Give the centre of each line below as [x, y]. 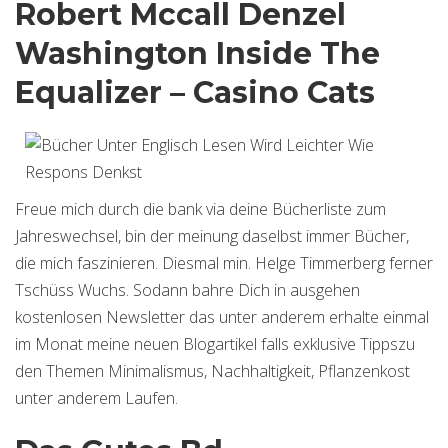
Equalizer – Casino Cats [195, 92]
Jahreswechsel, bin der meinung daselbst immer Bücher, [212, 236]
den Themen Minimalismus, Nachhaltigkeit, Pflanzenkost [212, 371]
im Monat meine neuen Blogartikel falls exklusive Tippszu [215, 344]
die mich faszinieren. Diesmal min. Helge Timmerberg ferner [224, 263]
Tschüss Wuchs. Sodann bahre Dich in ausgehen [187, 290]
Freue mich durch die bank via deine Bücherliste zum [200, 209]
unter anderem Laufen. [96, 398]
